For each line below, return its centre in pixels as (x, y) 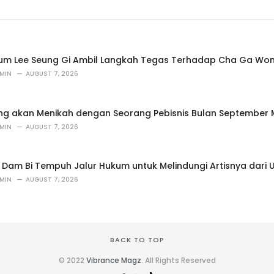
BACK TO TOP (137, 239)
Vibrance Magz (113, 260)
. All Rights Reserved (178, 260)
